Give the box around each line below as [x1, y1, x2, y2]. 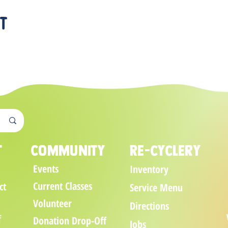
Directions [130, 199, 169, 213]
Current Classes [33, 179, 92, 193]
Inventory [130, 162, 168, 177]
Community [31, 141, 106, 160]
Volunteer [33, 196, 72, 211]
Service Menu [130, 181, 183, 195]
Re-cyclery [130, 141, 201, 160]
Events [33, 162, 59, 176]
